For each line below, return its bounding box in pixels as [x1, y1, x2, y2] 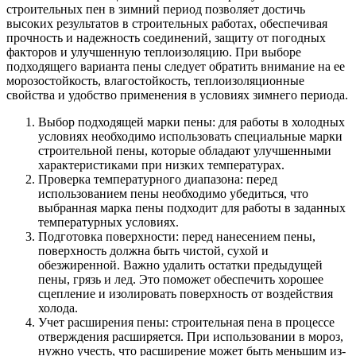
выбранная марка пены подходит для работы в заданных [38, 201, 346, 215]
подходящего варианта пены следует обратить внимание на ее [6, 60, 345, 74]
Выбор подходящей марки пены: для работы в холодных [38, 115, 345, 130]
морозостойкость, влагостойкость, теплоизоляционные [6, 74, 304, 88]
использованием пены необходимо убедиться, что [38, 187, 308, 201]
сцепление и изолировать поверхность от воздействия [38, 287, 333, 301]
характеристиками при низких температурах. [38, 158, 284, 172]
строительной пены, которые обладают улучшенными [38, 144, 331, 158]
